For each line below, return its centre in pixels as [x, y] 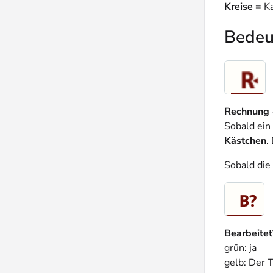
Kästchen [245, 141]
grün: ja [240, 248]
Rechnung [247, 112]
